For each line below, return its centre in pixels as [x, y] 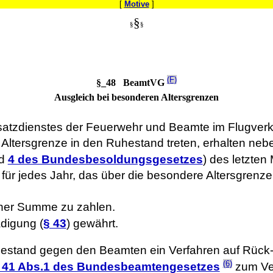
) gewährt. [92, 223]
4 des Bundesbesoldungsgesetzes [105, 159]
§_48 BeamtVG [132, 82]
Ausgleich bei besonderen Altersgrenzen [136, 97]
